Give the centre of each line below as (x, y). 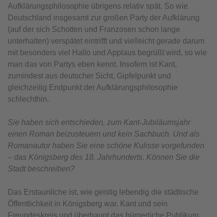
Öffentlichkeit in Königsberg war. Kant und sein (88, 204)
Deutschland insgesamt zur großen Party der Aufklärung (104, 18)
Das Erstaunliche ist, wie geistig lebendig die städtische (103, 192)
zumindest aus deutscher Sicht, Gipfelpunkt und (89, 76)
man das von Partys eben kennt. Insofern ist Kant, (92, 64)
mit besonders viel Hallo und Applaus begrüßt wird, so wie (107, 53)
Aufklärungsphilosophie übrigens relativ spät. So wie (98, 6)
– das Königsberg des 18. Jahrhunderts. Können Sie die (104, 157)
